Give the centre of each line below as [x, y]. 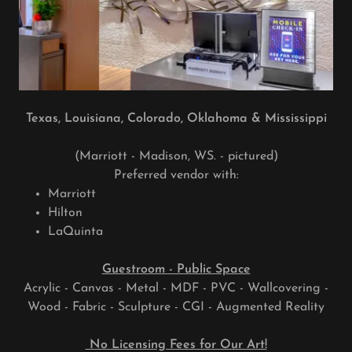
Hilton [65, 213]
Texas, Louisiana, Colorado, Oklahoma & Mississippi [176, 119]
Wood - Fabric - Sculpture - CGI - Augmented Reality [176, 308]
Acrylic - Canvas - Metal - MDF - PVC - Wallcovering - [176, 289]
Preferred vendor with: [176, 176]
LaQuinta [75, 232]
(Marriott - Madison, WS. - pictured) [176, 157]
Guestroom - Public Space [176, 270]
